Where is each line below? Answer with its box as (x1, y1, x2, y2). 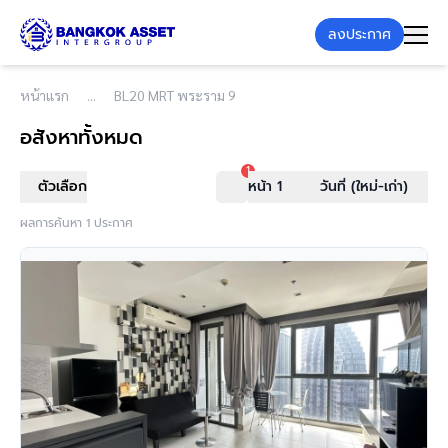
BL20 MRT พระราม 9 (114, 86, 236, 104)
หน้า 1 (248, 176, 282, 197)
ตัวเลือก (38, 176, 87, 197)
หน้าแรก (20, 86, 69, 104)
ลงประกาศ (328, 23, 391, 45)
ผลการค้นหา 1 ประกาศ (20, 214, 133, 232)
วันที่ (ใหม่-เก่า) (320, 176, 408, 197)
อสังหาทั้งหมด (20, 122, 143, 152)
